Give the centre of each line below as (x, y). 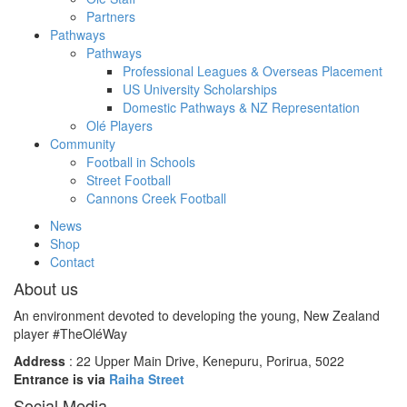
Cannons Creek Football (156, 198)
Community (83, 143)
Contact (72, 261)
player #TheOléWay (70, 333)
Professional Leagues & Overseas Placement (253, 70)
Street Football (129, 179)
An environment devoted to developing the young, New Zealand (197, 315)
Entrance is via (61, 378)
